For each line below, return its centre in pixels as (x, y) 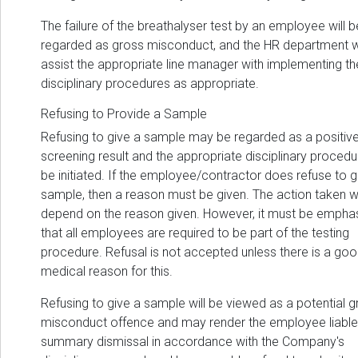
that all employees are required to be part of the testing (195, 233)
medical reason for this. (107, 272)
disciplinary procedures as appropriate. (150, 84)
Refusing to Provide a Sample (124, 114)
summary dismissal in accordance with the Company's (193, 342)
